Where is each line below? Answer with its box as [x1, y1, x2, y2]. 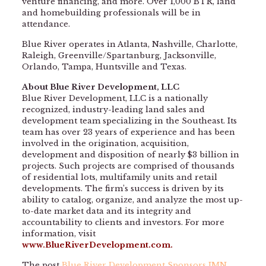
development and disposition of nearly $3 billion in [21, 150, 239, 160]
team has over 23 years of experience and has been [21, 127, 235, 138]
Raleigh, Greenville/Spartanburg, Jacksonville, [21, 50, 216, 61]
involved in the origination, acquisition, [21, 138, 189, 149]
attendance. [21, 19, 70, 30]
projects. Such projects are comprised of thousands [21, 161, 235, 172]
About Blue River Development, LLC [21, 82, 179, 93]
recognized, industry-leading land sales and [21, 104, 205, 115]
